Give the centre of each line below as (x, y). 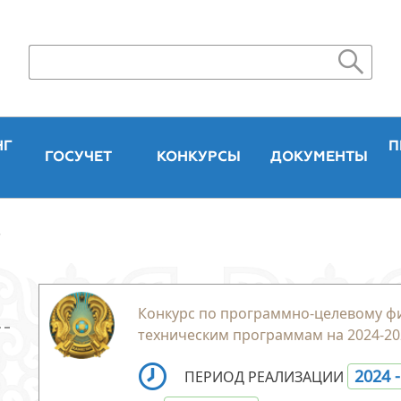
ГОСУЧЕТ (79, 157)
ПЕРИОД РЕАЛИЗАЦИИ (266, 377)
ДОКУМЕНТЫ (319, 157)
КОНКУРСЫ (198, 157)
